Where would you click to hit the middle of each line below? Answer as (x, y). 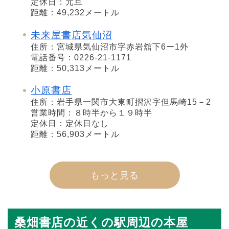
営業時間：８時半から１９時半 (91, 113)
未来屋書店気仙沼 (72, 35)
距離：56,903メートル (75, 134)
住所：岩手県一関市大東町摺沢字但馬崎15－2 (121, 102)
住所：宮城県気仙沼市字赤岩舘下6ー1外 (110, 47)
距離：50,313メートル (75, 68)
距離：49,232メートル (75, 12)
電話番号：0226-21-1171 (81, 57)
